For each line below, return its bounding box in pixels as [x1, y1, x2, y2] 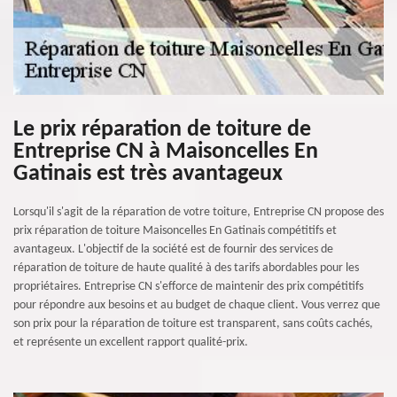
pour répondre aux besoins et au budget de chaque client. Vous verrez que [13, 299, 380, 312]
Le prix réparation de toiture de [13, 119, 311, 141]
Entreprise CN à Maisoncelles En [13, 141, 318, 163]
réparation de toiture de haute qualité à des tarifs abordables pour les [13, 261, 359, 275]
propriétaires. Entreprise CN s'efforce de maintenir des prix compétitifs [13, 280, 363, 293]
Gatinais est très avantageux [13, 163, 283, 185]
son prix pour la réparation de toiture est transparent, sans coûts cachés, [13, 317, 373, 331]
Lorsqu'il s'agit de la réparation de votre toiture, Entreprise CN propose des [13, 206, 384, 219]
